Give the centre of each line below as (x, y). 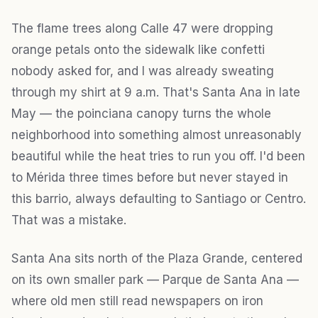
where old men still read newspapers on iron (137, 301)
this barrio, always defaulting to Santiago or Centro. (159, 198)
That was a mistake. (69, 220)
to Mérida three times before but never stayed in (150, 177)
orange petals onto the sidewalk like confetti (138, 49)
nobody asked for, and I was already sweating (143, 71)
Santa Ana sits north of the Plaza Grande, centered (157, 258)
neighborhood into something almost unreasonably (157, 135)
